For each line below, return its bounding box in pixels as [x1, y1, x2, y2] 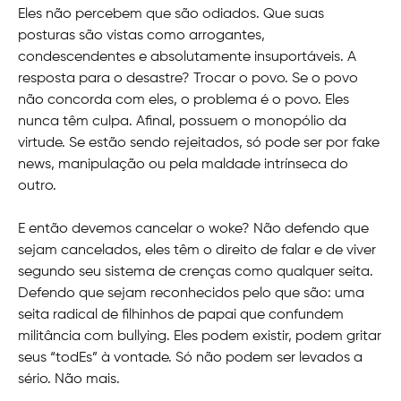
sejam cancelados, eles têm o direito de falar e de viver [18, 243, 376, 259]
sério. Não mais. [18, 372, 120, 388]
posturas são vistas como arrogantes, [18, 29, 265, 44]
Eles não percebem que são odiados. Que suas [18, 7, 324, 22]
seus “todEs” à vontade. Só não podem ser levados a [18, 351, 363, 366]
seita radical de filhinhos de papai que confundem [18, 308, 344, 323]
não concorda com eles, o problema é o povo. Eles [18, 93, 349, 108]
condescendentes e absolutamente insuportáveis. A [18, 50, 356, 65]
